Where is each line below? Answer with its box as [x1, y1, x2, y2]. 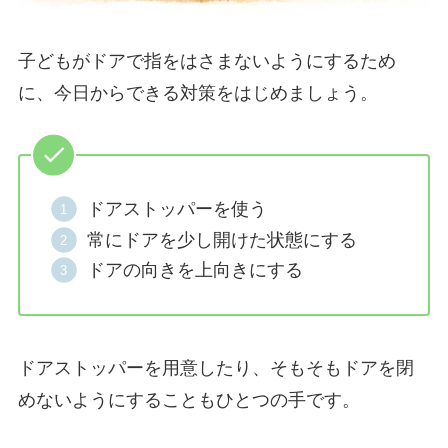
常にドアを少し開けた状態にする [87, 229, 358, 250]
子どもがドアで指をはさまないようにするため [17, 51, 396, 72]
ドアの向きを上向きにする [87, 260, 304, 281]
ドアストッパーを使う [87, 199, 268, 220]
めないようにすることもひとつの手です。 [17, 390, 360, 411]
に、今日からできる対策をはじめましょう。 [17, 83, 378, 104]
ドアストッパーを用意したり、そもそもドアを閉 [17, 358, 414, 379]
